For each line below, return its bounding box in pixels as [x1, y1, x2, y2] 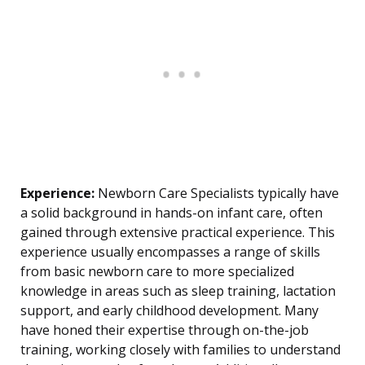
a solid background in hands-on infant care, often [20, 204, 323, 222]
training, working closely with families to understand [20, 341, 341, 359]
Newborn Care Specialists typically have [95, 184, 339, 203]
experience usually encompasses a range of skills [20, 243, 320, 262]
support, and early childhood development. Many [20, 301, 319, 320]
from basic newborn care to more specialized [20, 262, 294, 281]
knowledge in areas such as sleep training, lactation [20, 282, 336, 301]
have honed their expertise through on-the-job [20, 321, 309, 340]
